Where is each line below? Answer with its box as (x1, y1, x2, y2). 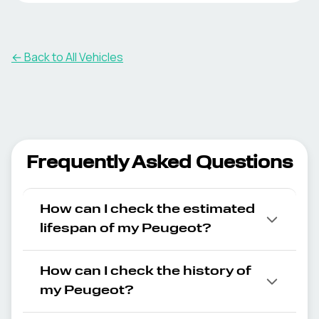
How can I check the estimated (40, 203, 255, 216)
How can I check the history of (40, 265, 251, 278)
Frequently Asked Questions (26, 155, 293, 172)
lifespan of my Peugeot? (40, 222, 211, 235)
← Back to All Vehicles (11, 49, 123, 65)
